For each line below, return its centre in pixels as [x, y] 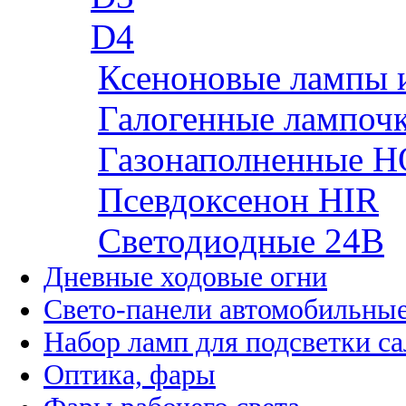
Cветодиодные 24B [241, 241]
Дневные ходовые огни [185, 277]
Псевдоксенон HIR [238, 200]
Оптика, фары [130, 375]
